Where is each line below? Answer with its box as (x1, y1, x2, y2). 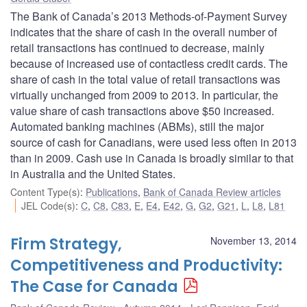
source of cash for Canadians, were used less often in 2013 (10, 134, 297, 150)
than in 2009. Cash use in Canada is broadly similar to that (10, 149, 293, 166)
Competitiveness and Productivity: (10, 254, 282, 276)
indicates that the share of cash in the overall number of (10, 23, 277, 40)
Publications (86, 184, 138, 199)
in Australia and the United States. (10, 165, 175, 182)
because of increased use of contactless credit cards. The (10, 55, 288, 71)
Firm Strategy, (10, 233, 122, 255)
